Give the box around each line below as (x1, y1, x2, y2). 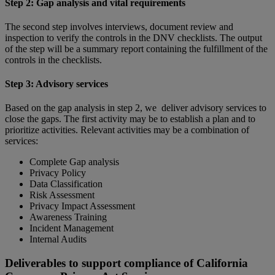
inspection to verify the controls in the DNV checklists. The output (5, 32, 262, 43)
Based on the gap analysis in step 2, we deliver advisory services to (5, 103, 266, 114)
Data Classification (29, 179, 103, 190)
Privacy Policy (29, 168, 86, 179)
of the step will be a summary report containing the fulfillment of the (5, 43, 268, 54)
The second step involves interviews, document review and (5, 21, 233, 32)
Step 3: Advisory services (5, 79, 108, 90)
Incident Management (29, 223, 114, 234)
